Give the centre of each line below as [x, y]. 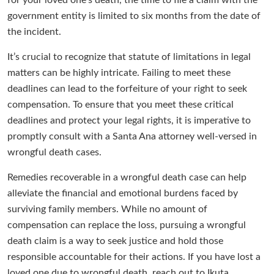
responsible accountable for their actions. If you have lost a [134, 257]
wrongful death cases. [54, 153]
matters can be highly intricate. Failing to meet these [119, 73]
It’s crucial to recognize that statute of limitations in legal [129, 57]
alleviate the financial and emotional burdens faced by [123, 194]
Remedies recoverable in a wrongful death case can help [127, 178]
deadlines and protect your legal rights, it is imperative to [129, 121]
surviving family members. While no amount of [107, 209]
